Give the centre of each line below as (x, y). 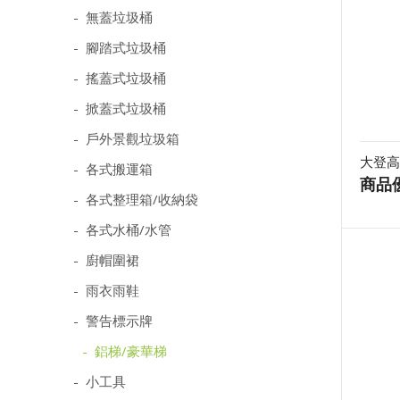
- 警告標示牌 (113, 321)
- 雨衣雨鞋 (106, 290)
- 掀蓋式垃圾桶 (120, 108)
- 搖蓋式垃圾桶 (120, 78)
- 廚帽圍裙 (106, 260)
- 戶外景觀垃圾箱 (126, 138)
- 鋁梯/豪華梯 (125, 351)
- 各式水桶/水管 (122, 229)
